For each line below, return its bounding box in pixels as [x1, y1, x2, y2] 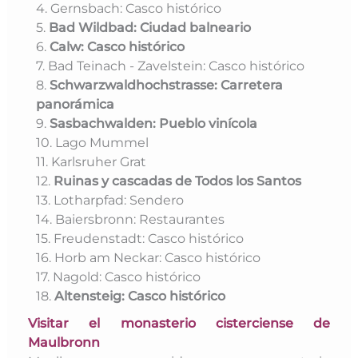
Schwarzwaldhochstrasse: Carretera [50, 77, 284, 93]
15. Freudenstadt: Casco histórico [36, 230, 245, 247]
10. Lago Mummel [36, 134, 149, 151]
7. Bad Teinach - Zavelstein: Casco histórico [36, 58, 305, 74]
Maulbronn [28, 334, 101, 351]
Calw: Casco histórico [50, 38, 185, 55]
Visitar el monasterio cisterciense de [28, 315, 330, 332]
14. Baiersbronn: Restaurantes [36, 211, 225, 228]
